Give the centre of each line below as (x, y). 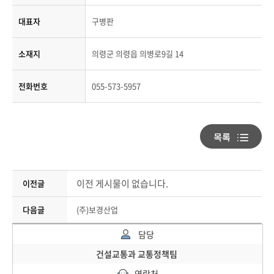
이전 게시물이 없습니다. (122, 183)
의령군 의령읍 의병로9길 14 (138, 54)
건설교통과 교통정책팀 (138, 254)
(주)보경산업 (97, 209)
